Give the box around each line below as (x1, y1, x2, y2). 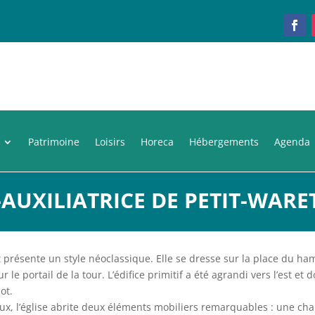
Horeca (141, 134, 174, 148)
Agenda (274, 134, 310, 148)
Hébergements (189, 134, 259, 148)
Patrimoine (28, 134, 79, 148)
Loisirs (95, 134, 125, 148)
